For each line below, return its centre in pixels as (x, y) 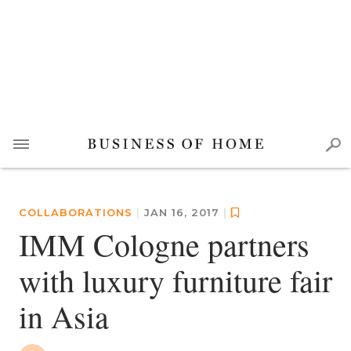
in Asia (64, 316)
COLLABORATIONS (76, 212)
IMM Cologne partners (164, 244)
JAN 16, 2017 (184, 212)
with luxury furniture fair (175, 280)
